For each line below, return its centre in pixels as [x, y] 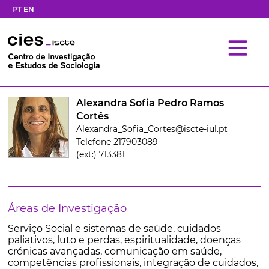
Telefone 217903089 [117, 142]
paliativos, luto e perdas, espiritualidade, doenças [124, 240]
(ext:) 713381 [100, 154]
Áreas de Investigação [67, 208]
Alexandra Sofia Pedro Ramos [150, 103]
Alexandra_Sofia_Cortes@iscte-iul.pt [152, 129]
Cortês [92, 116]
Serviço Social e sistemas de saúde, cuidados [114, 228]
